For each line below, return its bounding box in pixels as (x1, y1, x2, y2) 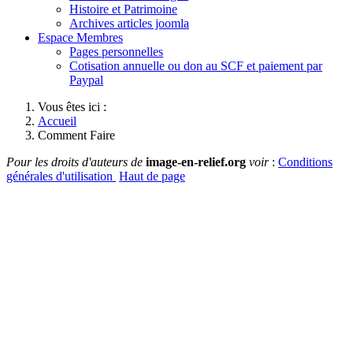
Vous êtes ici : (38, 99, 113, 113)
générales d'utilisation (6, 169, 116, 183)
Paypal (69, 72, 103, 87)
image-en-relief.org (146, 154, 249, 169)
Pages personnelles (69, 44, 163, 58)
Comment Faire (38, 128, 115, 142)
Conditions (278, 154, 333, 169)
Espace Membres (38, 30, 123, 44)
